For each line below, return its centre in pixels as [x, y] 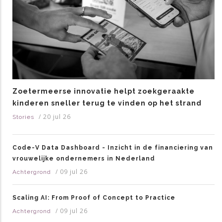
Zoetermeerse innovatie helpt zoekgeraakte [104, 91]
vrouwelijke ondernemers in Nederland [84, 159]
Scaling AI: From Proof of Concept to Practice [94, 198]
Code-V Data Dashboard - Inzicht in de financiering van [113, 148]
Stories [23, 117]
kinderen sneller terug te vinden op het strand [107, 103]
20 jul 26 [57, 117]
